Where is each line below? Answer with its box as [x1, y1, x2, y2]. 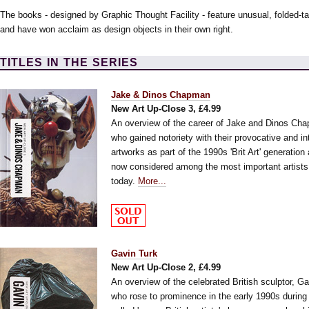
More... [138, 176, 166, 186]
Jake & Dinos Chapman [111, 90, 210, 100]
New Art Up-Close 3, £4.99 [111, 103, 221, 114]
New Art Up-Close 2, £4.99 [111, 262, 221, 272]
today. [111, 176, 138, 186]
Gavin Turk [111, 248, 157, 259]
